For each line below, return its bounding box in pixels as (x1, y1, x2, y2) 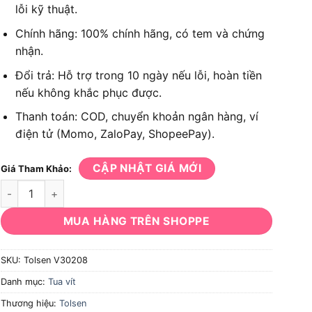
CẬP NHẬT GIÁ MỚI (92, 161, 202, 175)
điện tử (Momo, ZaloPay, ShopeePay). (15, 127, 214, 141)
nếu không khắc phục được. (15, 85, 162, 100)
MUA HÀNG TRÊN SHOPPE (63, 214, 210, 228)
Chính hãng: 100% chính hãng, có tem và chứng (15, 26, 265, 40)
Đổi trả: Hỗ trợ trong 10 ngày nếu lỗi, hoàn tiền (15, 68, 262, 82)
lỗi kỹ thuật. (15, 2, 77, 17)
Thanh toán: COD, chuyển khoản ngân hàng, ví (15, 109, 258, 124)
